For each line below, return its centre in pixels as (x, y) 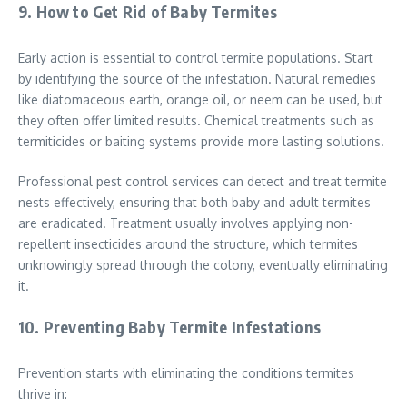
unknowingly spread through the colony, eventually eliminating (203, 265)
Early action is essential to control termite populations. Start (196, 58)
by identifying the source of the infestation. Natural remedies (197, 79)
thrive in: (43, 394)
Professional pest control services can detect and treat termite (203, 182)
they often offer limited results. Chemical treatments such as (196, 121)
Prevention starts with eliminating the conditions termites (186, 373)
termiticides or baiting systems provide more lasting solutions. (201, 142)
